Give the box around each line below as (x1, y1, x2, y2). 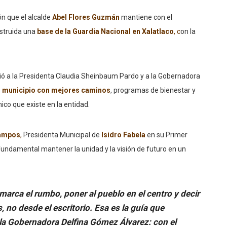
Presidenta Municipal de (22, 131, 101, 139)
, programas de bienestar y (110, 86, 196, 95)
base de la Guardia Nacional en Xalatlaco (37, 27, 174, 36)
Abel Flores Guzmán (52, 13, 121, 22)
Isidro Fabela (101, 131, 145, 139)
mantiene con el (121, 13, 172, 22)
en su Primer (147, 131, 187, 139)
